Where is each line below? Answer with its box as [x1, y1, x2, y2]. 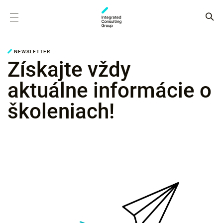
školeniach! [7, 99, 114, 123]
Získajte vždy [7, 57, 130, 82]
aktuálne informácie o [7, 78, 212, 103]
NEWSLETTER [14, 49, 50, 54]
